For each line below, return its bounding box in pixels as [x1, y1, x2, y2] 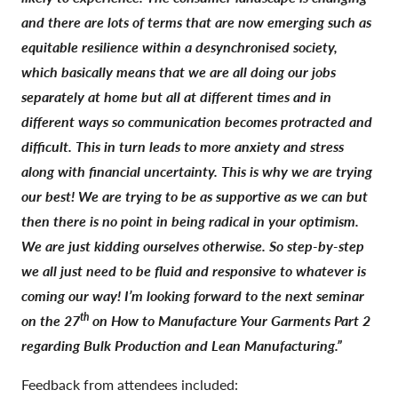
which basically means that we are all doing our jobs [21, 60, 336, 82]
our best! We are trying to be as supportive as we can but [21, 185, 368, 206]
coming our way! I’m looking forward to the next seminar [21, 284, 364, 306]
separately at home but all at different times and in [21, 85, 331, 107]
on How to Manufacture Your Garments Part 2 [89, 309, 370, 330]
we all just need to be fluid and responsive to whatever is [21, 259, 366, 281]
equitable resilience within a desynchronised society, [21, 36, 338, 57]
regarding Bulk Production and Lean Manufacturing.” [21, 334, 342, 355]
